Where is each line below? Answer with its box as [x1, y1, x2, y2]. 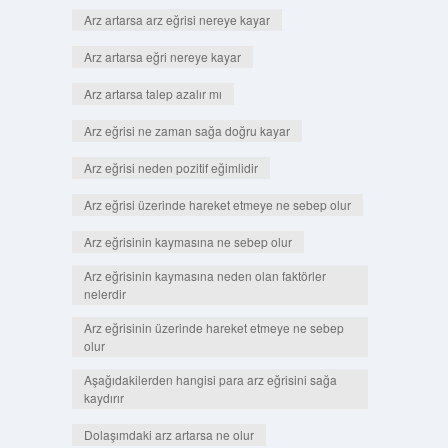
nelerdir [83, 285, 126, 302]
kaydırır [83, 389, 124, 406]
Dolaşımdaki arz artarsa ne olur [83, 426, 254, 443]
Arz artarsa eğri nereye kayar [83, 48, 241, 65]
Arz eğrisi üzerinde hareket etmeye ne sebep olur [83, 196, 351, 213]
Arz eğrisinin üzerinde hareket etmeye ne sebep [83, 319, 344, 336]
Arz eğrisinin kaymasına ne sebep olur [83, 233, 292, 250]
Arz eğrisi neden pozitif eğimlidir [83, 159, 258, 176]
